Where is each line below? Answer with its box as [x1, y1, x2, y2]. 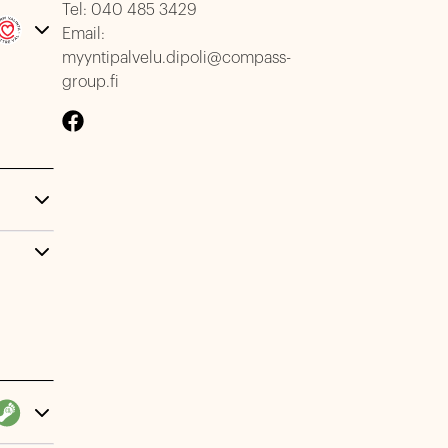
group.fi [62, 74, 120, 90]
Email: [62, 26, 106, 42]
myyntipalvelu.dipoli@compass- [62, 50, 292, 66]
